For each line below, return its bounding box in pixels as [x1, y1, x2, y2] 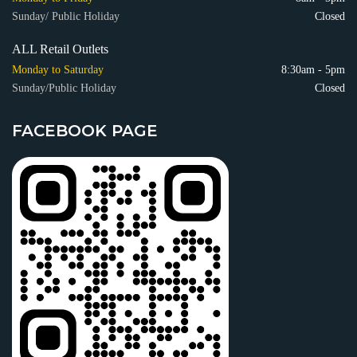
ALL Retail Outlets [12, 42, 108, 56]
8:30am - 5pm [281, 64, 345, 76]
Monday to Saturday [12, 64, 104, 76]
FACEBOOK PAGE [12, 121, 158, 140]
